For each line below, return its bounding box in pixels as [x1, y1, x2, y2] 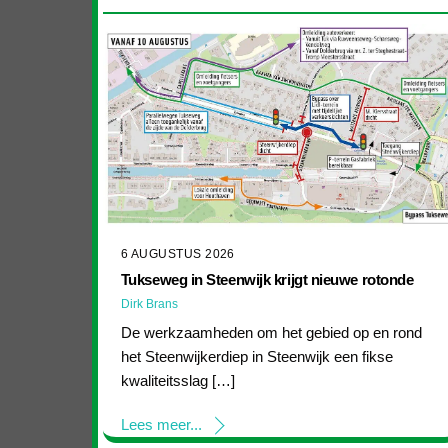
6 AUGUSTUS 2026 [120, 247, 235, 262]
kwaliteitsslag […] [120, 372, 235, 390]
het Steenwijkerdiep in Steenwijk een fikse [120, 348, 393, 366]
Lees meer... [120, 415, 202, 433]
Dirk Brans [120, 296, 178, 311]
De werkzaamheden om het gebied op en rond [120, 324, 422, 342]
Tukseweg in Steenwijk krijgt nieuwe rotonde [120, 270, 414, 288]
